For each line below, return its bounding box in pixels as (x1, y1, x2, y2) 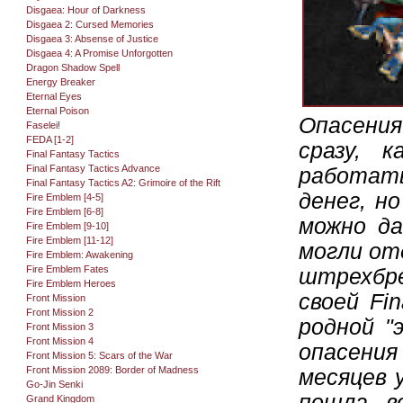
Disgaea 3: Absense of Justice (25, 33, 158, 44)
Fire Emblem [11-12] (25, 235, 113, 246)
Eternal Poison (25, 105, 89, 116)
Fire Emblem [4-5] (25, 192, 103, 202)
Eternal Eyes (25, 91, 82, 102)
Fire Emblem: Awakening (25, 249, 133, 260)
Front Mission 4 (25, 336, 94, 346)
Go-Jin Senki (25, 379, 83, 390)
